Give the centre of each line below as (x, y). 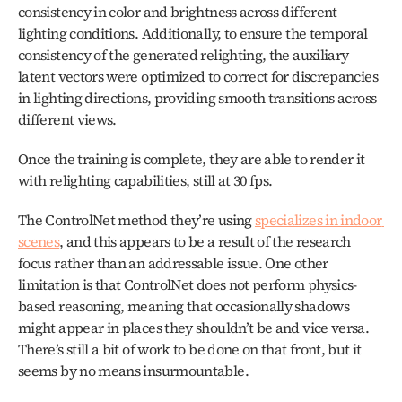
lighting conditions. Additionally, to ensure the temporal (193, 33)
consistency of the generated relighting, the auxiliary (184, 55)
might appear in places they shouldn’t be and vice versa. (194, 328)
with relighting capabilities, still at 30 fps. (147, 180)
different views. (67, 119)
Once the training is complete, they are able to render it (192, 159)
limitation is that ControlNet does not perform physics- (188, 284)
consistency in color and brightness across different (178, 12)
